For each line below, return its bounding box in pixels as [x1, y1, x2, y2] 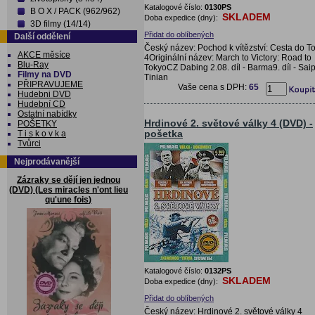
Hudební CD [18, 99, 65, 109]
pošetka [144, 128, 183, 139]
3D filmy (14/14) [30, 19, 91, 29]
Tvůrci [18, 139, 41, 148]
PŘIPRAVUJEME [18, 79, 83, 89]
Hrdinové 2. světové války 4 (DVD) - [144, 117, 313, 129]
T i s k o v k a [18, 129, 66, 139]
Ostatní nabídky [18, 109, 77, 119]
